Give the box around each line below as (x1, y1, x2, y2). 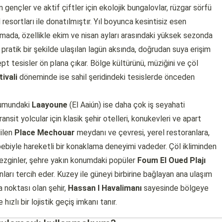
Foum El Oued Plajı (137, 156, 206, 165)
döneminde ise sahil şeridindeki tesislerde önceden (17, 72, 195, 82)
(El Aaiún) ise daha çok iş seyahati (67, 100, 185, 110)
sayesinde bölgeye (142, 183, 209, 193)
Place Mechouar (14, 128, 75, 137)
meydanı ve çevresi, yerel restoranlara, (75, 128, 210, 137)
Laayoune (32, 100, 67, 110)
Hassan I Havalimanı (68, 183, 142, 193)
